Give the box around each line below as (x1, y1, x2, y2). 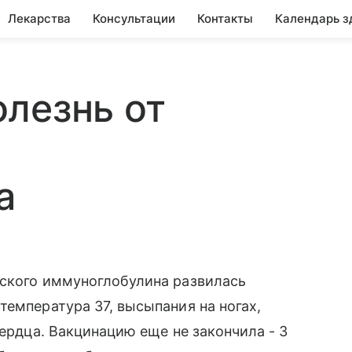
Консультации (93, 11, 175, 26)
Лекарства (8, 11, 71, 26)
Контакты (197, 11, 253, 26)
